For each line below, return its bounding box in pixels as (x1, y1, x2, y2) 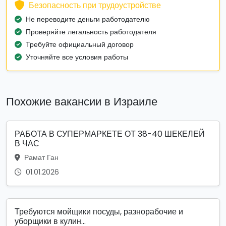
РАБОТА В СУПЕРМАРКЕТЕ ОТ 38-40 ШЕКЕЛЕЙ (15, 128, 205, 140)
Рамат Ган (22, 152, 59, 162)
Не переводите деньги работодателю (26, 14, 150, 24)
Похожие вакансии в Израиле (6, 93, 157, 109)
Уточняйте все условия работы (26, 51, 128, 62)
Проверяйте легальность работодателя (26, 26, 156, 37)
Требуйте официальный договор (26, 39, 134, 49)
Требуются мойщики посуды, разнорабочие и (15, 205, 183, 217)
